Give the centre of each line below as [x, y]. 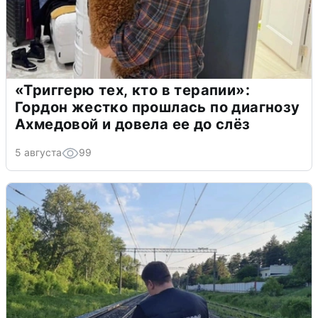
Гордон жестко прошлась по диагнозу [158, 107]
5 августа [38, 152]
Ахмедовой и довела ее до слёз [133, 124]
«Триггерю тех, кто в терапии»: [132, 90]
